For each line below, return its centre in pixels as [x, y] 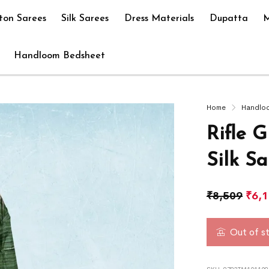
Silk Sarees [85, 19]
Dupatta [228, 19]
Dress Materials [159, 19]
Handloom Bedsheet [59, 56]
